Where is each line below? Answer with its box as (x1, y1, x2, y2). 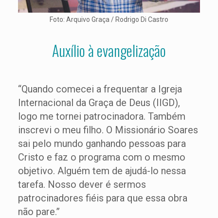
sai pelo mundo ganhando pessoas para (18, 138, 186, 149)
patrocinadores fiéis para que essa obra (18, 192, 187, 204)
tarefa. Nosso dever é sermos (18, 179, 146, 190)
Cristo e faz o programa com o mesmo (18, 151, 185, 163)
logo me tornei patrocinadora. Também (18, 110, 185, 122)
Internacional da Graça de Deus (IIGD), (18, 97, 180, 109)
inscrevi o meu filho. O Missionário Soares (18, 124, 198, 136)
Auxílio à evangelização (52, 39, 166, 61)
